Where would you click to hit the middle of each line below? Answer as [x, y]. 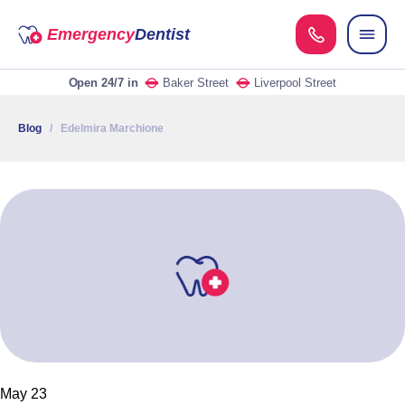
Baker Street [196, 82]
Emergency [90, 34]
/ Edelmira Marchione [103, 128]
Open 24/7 [96, 82]
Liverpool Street [296, 82]
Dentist [162, 34]
